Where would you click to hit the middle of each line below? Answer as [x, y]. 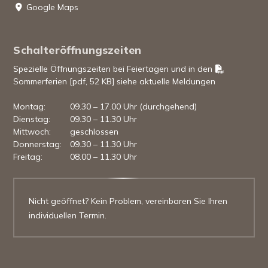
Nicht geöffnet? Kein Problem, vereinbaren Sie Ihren [128, 201]
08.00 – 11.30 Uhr [104, 157]
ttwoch [36, 132]
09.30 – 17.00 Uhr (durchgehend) [134, 107]
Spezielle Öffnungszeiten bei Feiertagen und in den [114, 69]
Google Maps [53, 7]
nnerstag [42, 144]
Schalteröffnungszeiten [77, 50]
